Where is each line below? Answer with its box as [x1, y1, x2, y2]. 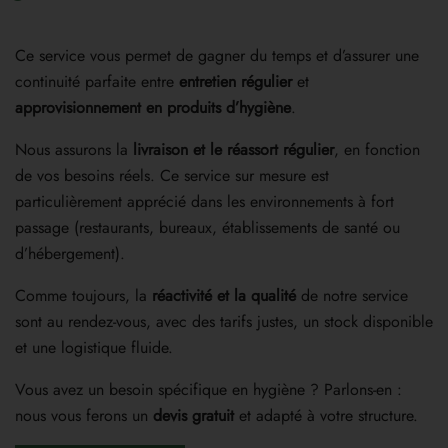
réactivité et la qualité [152, 283, 296, 307]
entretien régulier [179, 69, 292, 93]
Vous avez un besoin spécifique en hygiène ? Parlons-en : [15, 377, 402, 401]
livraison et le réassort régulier [133, 137, 334, 161]
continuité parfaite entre [15, 69, 179, 93]
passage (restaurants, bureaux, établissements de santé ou [15, 215, 400, 239]
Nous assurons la [15, 137, 133, 161]
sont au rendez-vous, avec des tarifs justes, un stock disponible [15, 309, 433, 333]
